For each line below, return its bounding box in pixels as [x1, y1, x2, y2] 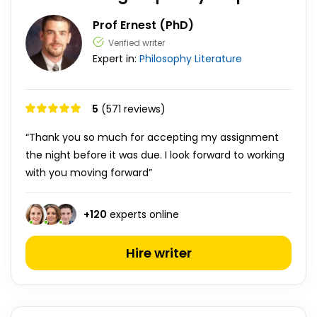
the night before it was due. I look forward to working [25, 148, 284, 162]
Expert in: [93, 52, 139, 66]
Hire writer [125, 244, 192, 262]
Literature [195, 52, 242, 66]
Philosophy [139, 52, 192, 66]
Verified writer [108, 37, 165, 49]
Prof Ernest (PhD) [93, 17, 194, 33]
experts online [107, 207, 179, 221]
